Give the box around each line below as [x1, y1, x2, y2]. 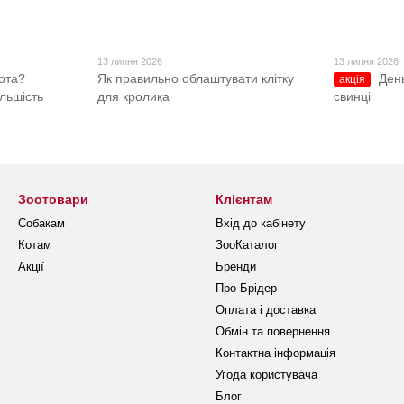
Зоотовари [18, 192, 88, 207]
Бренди [216, 260, 256, 274]
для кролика [96, 89, 170, 105]
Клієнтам [216, 192, 272, 207]
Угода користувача [216, 368, 317, 382]
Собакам [18, 216, 65, 231]
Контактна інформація [216, 346, 335, 361]
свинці [334, 89, 372, 105]
